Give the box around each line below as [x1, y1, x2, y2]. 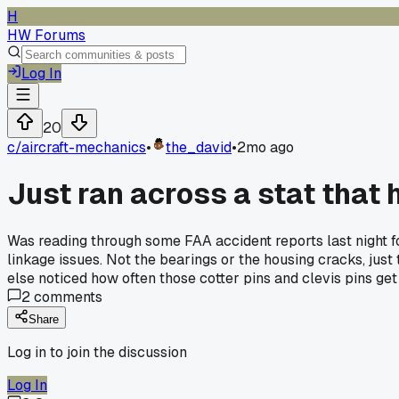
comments [30, 287, 102, 306]
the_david [166, 138, 232, 157]
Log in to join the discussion [7, 342, 187, 362]
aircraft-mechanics [21, 138, 146, 157]
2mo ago [237, 138, 294, 157]
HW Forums [7, 26, 85, 45]
